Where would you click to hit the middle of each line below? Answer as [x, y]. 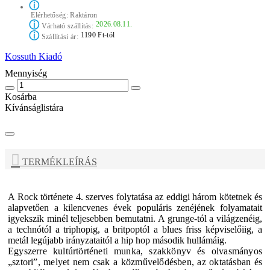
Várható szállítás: [67, 26]
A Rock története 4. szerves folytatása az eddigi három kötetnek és [135, 196]
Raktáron [84, 15]
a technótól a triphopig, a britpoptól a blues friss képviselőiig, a [135, 229]
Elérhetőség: [50, 15]
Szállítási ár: [59, 37]
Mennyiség [26, 73]
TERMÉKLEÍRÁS [58, 162]
